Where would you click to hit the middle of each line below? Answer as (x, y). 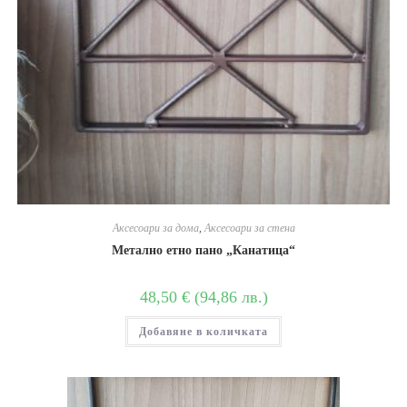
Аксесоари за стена (249, 228)
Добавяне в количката (203, 332)
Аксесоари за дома (155, 228)
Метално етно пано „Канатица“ (203, 251)
